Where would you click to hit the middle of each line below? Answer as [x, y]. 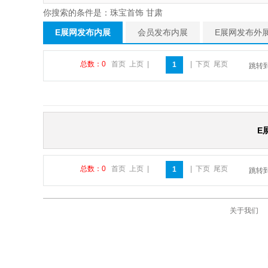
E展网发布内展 [83, 32]
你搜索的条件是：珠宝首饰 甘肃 [103, 13]
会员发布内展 [163, 32]
